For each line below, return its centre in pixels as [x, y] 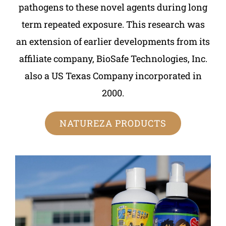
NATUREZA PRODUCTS [113, 123]
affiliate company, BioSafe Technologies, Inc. [113, 58]
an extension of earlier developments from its [113, 41]
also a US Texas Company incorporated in [113, 75]
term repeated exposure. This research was [113, 24]
